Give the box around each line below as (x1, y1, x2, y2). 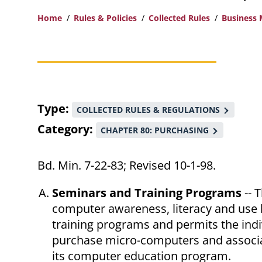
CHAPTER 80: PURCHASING (101, 125, 209, 136)
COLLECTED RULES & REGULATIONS (77, 104, 220, 116)
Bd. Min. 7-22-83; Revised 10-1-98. (37, 157, 216, 174)
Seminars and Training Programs (52, 185, 242, 201)
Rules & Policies (74, 12, 137, 24)
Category (37, 121, 89, 137)
